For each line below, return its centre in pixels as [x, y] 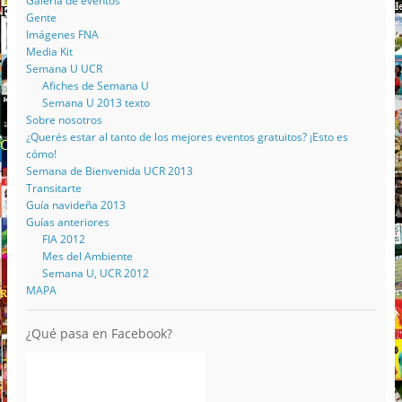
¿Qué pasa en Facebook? [99, 334]
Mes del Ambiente [87, 257]
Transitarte [53, 188]
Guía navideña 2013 [75, 205]
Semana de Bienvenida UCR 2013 [109, 171]
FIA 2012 [63, 240]
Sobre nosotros [64, 120]
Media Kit [49, 52]
